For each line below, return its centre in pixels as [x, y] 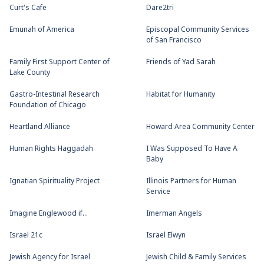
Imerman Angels [174, 214]
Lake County [30, 73]
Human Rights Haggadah [51, 149]
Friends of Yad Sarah [181, 62]
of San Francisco [174, 40]
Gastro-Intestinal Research [55, 95]
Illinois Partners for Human [191, 181]
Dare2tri [160, 8]
